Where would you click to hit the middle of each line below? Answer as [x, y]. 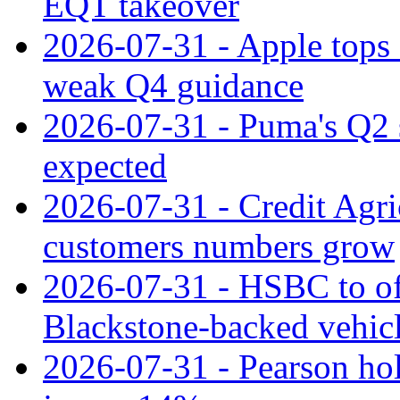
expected [105, 165]
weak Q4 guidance [173, 85]
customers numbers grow [219, 246]
